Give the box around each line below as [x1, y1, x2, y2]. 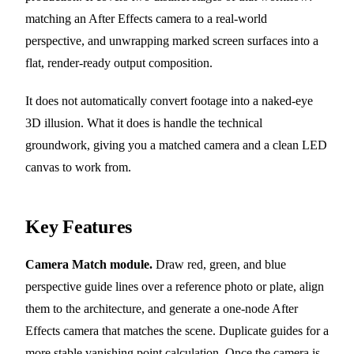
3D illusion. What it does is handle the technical [25, 116, 262, 130]
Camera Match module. [25, 258, 153, 272]
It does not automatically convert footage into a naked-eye [25, 94, 313, 108]
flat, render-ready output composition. [25, 56, 213, 70]
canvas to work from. [25, 160, 131, 175]
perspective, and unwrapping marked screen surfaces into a [25, 34, 318, 48]
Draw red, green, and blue [153, 258, 286, 272]
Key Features [25, 217, 133, 238]
